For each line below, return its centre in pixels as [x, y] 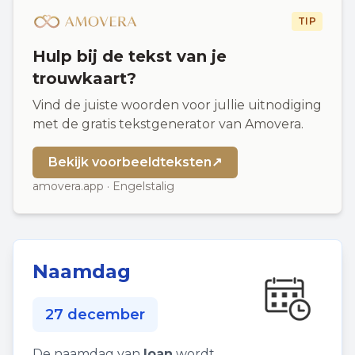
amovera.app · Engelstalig [103, 186]
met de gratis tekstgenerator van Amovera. [168, 124]
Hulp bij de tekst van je [130, 56]
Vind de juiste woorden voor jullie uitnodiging [177, 105]
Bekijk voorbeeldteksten [130, 162]
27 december [95, 315]
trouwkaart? [84, 78]
